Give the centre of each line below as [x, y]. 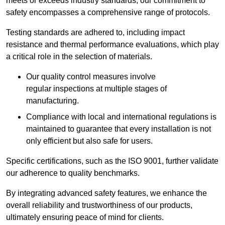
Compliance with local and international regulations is [121, 117]
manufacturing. [52, 101]
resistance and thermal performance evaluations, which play [113, 45]
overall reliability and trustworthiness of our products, [99, 205]
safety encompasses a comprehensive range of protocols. [108, 13]
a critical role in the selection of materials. [79, 57]
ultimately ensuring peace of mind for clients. [85, 217]
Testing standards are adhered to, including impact [95, 33]
